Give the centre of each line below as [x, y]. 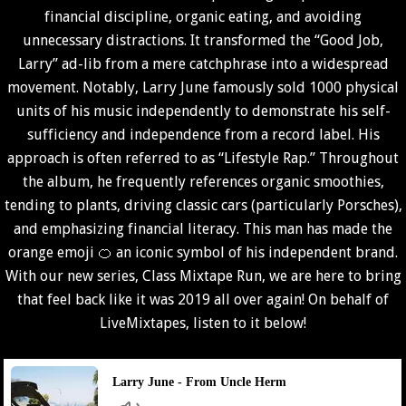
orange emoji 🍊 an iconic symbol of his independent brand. [203, 252]
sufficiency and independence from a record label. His [203, 135]
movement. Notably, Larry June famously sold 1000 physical [203, 87]
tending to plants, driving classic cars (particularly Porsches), [203, 205]
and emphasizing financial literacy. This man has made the [203, 229]
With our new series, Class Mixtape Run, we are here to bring [203, 276]
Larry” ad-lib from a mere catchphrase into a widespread [203, 64]
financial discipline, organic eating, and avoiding [203, 17]
